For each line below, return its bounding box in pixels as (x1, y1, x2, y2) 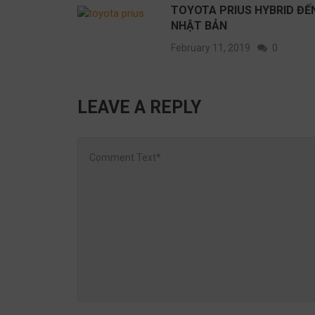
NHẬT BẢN (171, 18, 227, 32)
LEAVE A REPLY (77, 96, 201, 117)
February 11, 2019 (171, 41, 250, 53)
